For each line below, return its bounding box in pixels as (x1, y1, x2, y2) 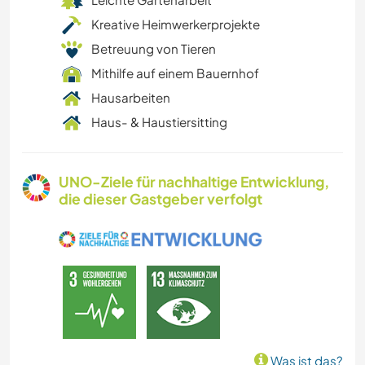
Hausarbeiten (91, 90, 170, 106)
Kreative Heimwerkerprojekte (91, 16, 260, 33)
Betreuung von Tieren (91, 41, 216, 57)
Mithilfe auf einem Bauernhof (91, 65, 259, 81)
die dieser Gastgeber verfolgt (59, 190, 262, 209)
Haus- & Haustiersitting (91, 114, 227, 130)
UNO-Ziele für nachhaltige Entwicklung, (59, 173, 329, 191)
